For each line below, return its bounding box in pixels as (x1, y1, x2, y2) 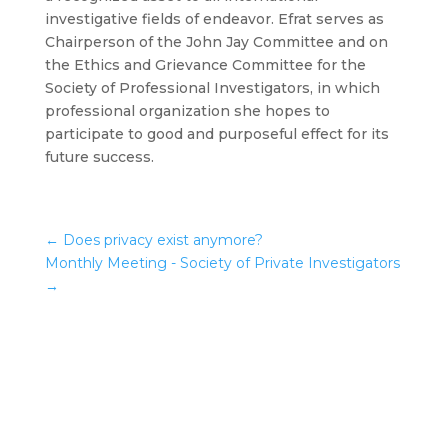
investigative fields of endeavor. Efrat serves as (44, 10, 384, 29)
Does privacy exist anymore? (62, 231, 263, 250)
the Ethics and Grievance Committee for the (44, 56, 366, 75)
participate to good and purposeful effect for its (44, 125, 389, 144)
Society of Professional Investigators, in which (44, 79, 380, 98)
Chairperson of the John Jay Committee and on (44, 33, 388, 52)
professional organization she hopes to (44, 102, 330, 121)
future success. (44, 148, 154, 167)
